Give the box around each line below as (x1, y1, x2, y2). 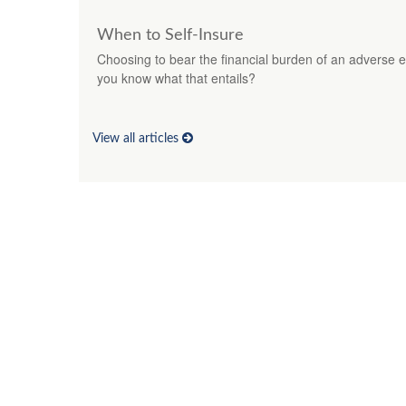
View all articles (92, 132, 182, 146)
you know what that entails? (97, 68, 256, 87)
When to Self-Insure (97, 26, 244, 43)
